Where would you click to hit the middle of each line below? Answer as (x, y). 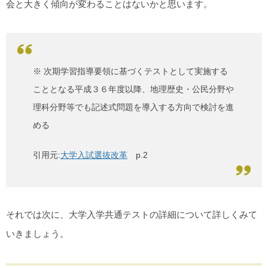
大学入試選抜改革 (94, 155)
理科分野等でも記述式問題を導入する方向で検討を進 (133, 107)
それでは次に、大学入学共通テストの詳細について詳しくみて (132, 215)
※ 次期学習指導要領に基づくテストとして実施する (130, 71)
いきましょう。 (37, 234)
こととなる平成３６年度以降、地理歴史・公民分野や (133, 89)
